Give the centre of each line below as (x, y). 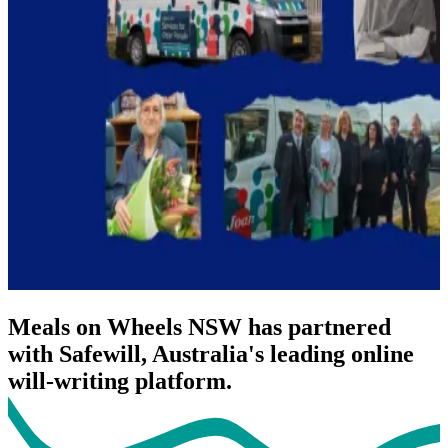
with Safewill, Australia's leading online (211, 354)
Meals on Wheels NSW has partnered (199, 327)
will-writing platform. (120, 381)
